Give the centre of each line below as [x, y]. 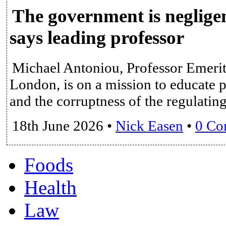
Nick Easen [149, 125]
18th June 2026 [58, 125]
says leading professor [97, 38]
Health [50, 187]
